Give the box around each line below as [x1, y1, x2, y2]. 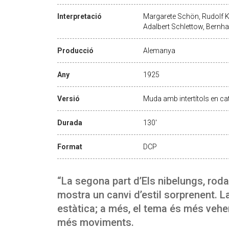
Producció [57, 46, 94, 55]
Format [57, 142, 82, 151]
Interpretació [57, 12, 102, 20]
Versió [57, 94, 80, 103]
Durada [57, 118, 82, 127]
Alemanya [143, 46, 175, 55]
